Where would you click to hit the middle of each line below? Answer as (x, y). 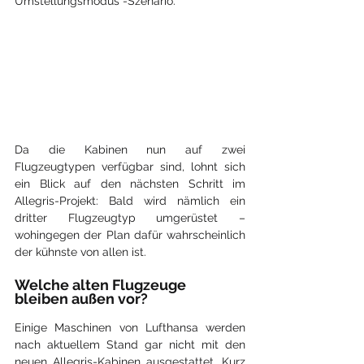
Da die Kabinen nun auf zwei (130, 150)
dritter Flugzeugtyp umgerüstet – (130, 218)
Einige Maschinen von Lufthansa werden (130, 328)
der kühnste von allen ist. (80, 252)
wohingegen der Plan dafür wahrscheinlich (130, 235)
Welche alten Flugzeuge (102, 285)
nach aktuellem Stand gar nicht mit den (130, 345)
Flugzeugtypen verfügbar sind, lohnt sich (130, 167)
